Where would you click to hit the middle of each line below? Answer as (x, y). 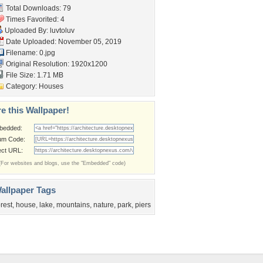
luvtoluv (62, 31)
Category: (21, 86)
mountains (73, 205)
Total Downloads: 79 (38, 8)
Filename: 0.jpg (30, 53)
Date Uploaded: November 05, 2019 (63, 42)
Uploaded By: (26, 31)
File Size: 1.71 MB (34, 75)
